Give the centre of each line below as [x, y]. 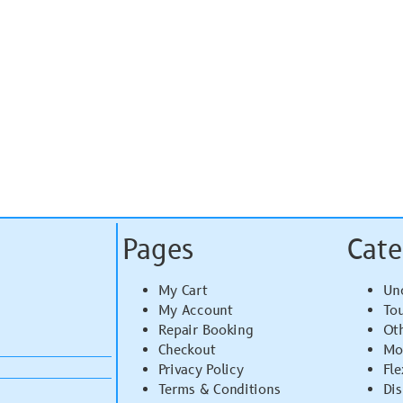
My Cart [183, 291]
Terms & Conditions [219, 390]
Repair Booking [206, 330]
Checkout [187, 350]
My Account [195, 310]
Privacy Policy [201, 370]
